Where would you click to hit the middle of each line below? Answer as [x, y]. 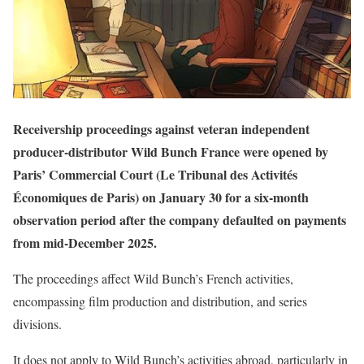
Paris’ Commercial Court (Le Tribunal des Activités [155, 175]
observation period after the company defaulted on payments [180, 220]
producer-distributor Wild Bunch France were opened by [171, 152]
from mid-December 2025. [85, 243]
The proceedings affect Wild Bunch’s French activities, [153, 279]
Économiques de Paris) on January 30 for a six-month [161, 197]
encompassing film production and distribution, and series [160, 301]
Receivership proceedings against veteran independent [161, 129]
